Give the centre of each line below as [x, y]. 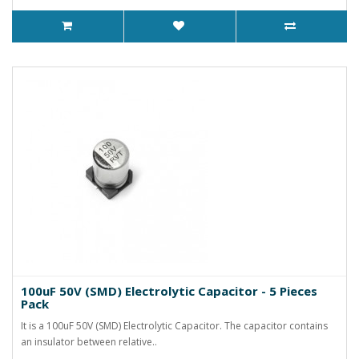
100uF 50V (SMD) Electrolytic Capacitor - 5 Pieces [169, 290]
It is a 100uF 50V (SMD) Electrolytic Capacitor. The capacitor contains [174, 325]
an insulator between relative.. [89, 341]
